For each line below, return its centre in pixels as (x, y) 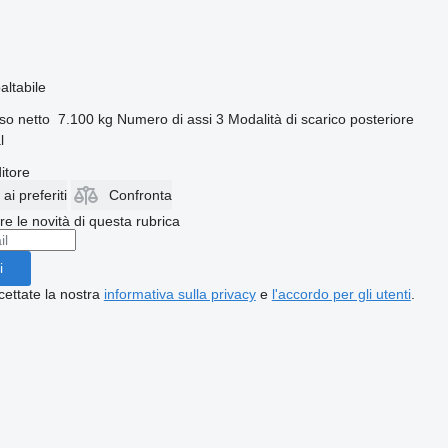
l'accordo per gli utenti (341, 293)
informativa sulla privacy (179, 293)
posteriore (381, 118)
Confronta (140, 194)
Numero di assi (164, 118)
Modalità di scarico (286, 118)
